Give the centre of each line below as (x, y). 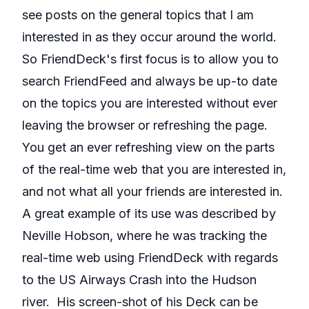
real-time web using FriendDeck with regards (150, 258)
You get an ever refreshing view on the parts (148, 147)
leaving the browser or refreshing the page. (145, 125)
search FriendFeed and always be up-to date (150, 81)
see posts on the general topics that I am (138, 15)
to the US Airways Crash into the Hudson (139, 280)
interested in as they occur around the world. (151, 37)
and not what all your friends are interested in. (152, 191)
